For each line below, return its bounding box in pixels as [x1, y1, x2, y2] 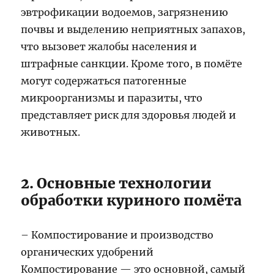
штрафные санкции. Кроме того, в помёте [21, 57, 243, 70]
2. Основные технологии [21, 174, 212, 193]
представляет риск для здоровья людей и [21, 109, 237, 122]
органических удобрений [21, 246, 154, 259]
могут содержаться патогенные [21, 75, 187, 87]
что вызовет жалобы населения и [21, 40, 198, 53]
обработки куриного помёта [21, 191, 242, 210]
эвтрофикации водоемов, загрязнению [21, 6, 229, 19]
